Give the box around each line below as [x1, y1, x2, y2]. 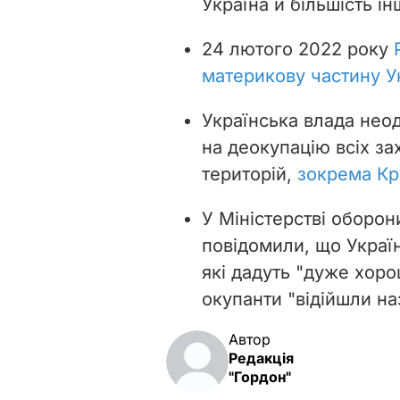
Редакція [229, 348, 294, 367]
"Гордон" [229, 367, 291, 386]
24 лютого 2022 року [202, 37, 394, 60]
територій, [202, 162, 297, 185]
